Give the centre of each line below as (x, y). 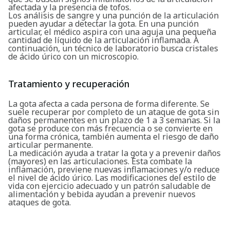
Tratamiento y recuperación (69, 84)
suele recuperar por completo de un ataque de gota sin (114, 112)
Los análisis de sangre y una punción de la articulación (113, 16)
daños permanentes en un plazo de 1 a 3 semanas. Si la (114, 120)
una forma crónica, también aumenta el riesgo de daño (113, 137)
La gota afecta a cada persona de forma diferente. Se (109, 104)
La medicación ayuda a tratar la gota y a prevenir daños (114, 153)
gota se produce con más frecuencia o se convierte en (110, 129)
